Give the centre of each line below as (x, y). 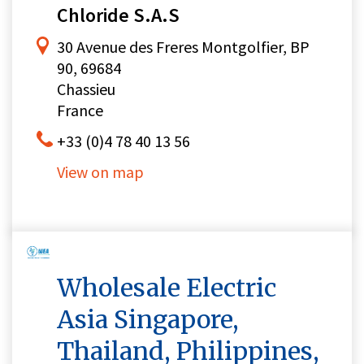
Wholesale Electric (167, 288)
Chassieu (86, 89)
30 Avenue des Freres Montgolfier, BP (183, 47)
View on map (100, 172)
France (80, 110)
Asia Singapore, (148, 320)
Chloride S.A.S (118, 15)
